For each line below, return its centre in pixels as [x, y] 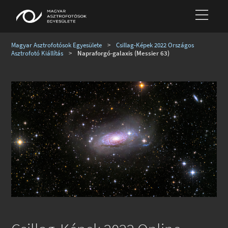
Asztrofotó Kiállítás [37, 53]
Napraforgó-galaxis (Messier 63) [124, 53]
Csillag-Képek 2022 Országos [155, 45]
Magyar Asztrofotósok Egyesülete [57, 45]
